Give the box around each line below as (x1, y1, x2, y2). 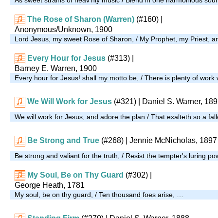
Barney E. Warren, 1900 (15, 64, 97, 73)
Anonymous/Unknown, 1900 (15, 25, 112, 34)
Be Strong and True (27, 136, 99, 145)
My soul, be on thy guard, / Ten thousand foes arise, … (15, 190, 183, 199)
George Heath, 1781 (15, 181, 85, 189)
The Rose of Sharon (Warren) (27, 15, 134, 23)
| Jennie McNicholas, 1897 (124, 136, 217, 145)
